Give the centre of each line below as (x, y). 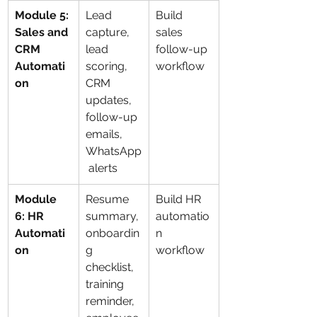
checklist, (111, 267)
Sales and (43, 32)
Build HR (180, 199)
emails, (105, 134)
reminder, (111, 301)
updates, (110, 100)
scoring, (108, 66)
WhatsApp (114, 151)
